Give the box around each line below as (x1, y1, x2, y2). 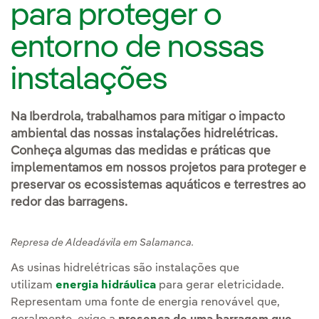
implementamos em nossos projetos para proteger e (11, 162, 306, 174)
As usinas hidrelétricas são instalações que (11, 263, 239, 274)
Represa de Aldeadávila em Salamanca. (11, 238, 194, 248)
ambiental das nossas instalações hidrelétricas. (11, 128, 278, 140)
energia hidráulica (56, 280, 156, 291)
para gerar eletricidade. (156, 280, 284, 291)
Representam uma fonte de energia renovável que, (11, 297, 280, 308)
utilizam (11, 280, 56, 291)
